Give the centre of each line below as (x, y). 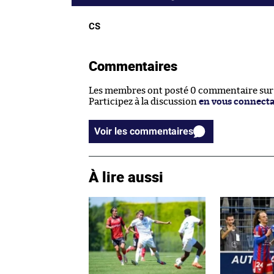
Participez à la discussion (144, 102)
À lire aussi (126, 177)
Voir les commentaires (161, 131)
